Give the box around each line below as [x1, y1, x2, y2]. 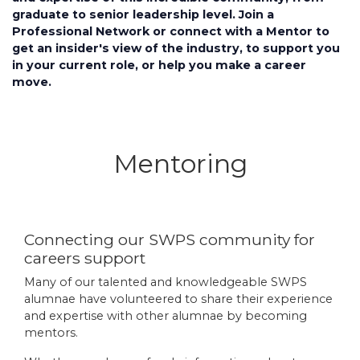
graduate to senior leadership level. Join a [12, 7, 274, 22]
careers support [24, 248, 145, 268]
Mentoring [112, 148, 247, 179]
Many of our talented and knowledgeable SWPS [24, 275, 307, 289]
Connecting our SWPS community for [24, 230, 315, 249]
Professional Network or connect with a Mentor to [12, 24, 329, 39]
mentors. [24, 325, 78, 340]
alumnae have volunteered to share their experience [24, 292, 333, 306]
